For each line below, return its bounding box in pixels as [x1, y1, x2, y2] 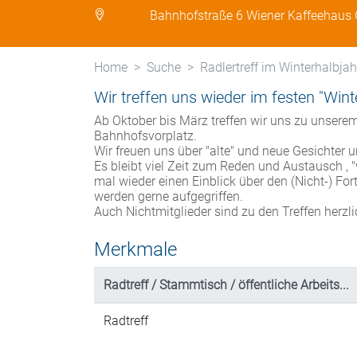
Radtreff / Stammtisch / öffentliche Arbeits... [104, 277, 349, 292]
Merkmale [94, 238, 177, 261]
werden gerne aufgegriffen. [94, 189, 243, 204]
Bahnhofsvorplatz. [94, 128, 197, 143]
